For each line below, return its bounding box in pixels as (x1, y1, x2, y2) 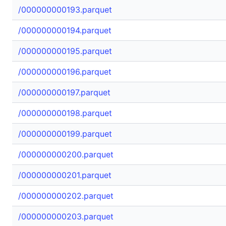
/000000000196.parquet (18, 67, 111, 77)
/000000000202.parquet (18, 191, 114, 201)
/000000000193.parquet (18, 5, 112, 15)
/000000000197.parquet (18, 87, 110, 97)
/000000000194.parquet (18, 25, 111, 35)
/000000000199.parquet (18, 129, 112, 139)
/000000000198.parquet (18, 108, 112, 118)
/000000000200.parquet (18, 149, 114, 159)
